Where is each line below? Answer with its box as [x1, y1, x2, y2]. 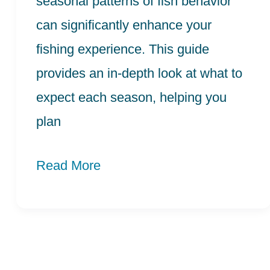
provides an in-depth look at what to [36, 66, 243, 81]
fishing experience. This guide [36, 42, 210, 57]
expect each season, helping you [36, 90, 227, 105]
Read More [36, 158, 101, 174]
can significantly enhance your [36, 17, 212, 33]
